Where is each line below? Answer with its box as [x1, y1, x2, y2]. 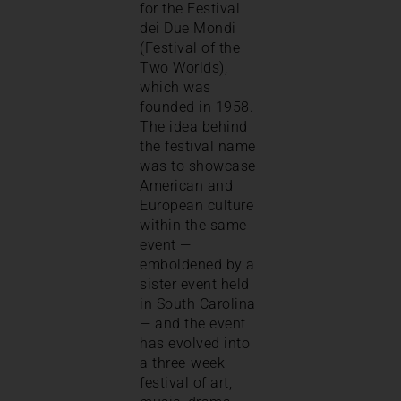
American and [140, 177, 233, 195]
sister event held [140, 276, 250, 294]
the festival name [140, 138, 256, 156]
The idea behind [140, 118, 248, 136]
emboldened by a [140, 256, 255, 274]
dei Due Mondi [140, 20, 236, 38]
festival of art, [140, 374, 232, 392]
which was [140, 79, 211, 97]
